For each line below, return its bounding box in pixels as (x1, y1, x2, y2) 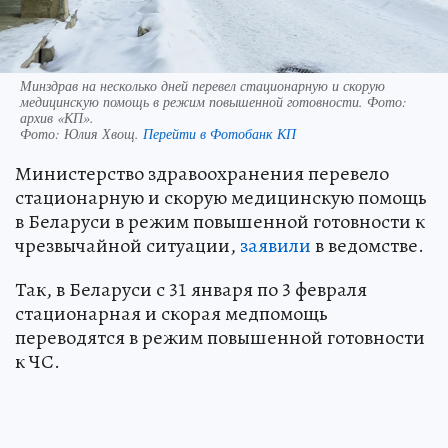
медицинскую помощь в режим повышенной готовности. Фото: (20, 91, 407, 111)
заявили (240, 231, 311, 259)
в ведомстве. (311, 231, 424, 259)
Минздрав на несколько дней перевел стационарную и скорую (20, 75, 385, 95)
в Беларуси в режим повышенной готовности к (15, 207, 425, 235)
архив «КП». (20, 107, 94, 127)
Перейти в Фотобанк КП (143, 123, 296, 143)
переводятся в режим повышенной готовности (15, 323, 425, 351)
